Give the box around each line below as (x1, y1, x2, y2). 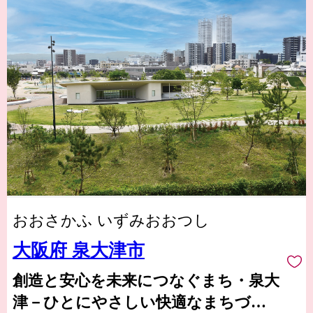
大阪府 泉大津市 (13, 240, 145, 261)
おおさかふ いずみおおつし (13, 212, 210, 230)
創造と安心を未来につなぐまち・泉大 (13, 272, 279, 290)
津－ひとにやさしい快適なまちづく (13, 293, 267, 312)
